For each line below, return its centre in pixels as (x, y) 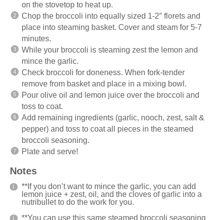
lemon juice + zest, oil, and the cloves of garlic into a (112, 194)
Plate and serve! (50, 151)
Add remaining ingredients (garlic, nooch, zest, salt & (113, 117)
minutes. (37, 38)
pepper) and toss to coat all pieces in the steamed (108, 129)
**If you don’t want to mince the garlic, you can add (109, 186)
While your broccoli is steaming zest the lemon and (110, 50)
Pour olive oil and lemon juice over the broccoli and (110, 95)
